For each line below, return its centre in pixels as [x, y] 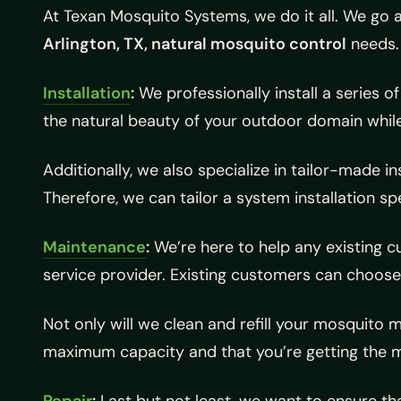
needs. [373, 44]
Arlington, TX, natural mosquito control [195, 44]
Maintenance [94, 247]
